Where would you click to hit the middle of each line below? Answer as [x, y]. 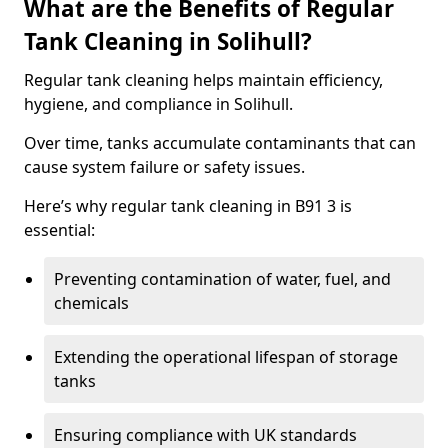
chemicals [91, 303]
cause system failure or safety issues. [164, 167]
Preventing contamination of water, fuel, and [222, 279]
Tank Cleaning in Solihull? [168, 41]
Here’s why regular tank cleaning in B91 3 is [188, 206]
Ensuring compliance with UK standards [205, 435]
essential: [59, 230]
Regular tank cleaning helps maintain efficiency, [203, 80]
